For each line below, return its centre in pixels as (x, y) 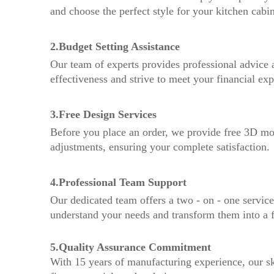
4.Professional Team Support (118, 182)
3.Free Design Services (103, 114)
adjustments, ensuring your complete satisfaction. (160, 147)
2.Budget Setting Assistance (115, 46)
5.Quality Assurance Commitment (131, 247)
